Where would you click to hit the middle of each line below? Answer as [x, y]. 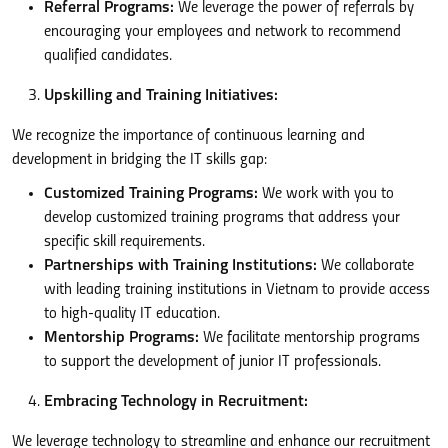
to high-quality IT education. [132, 313]
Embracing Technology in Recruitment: [176, 401]
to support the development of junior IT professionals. [212, 361]
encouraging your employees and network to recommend [222, 31]
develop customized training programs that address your [222, 217]
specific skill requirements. [124, 241]
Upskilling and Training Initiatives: [161, 95]
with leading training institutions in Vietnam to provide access [237, 289]
